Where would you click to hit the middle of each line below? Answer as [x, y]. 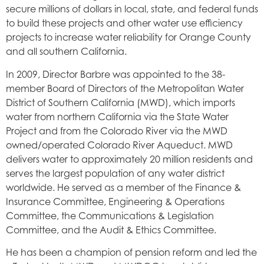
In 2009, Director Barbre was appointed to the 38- [115, 74]
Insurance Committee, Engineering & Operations [115, 201]
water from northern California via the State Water [117, 116]
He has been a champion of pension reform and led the [131, 252]
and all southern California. [66, 52]
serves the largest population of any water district [115, 173]
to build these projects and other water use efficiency [124, 23]
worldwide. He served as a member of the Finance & [123, 187]
